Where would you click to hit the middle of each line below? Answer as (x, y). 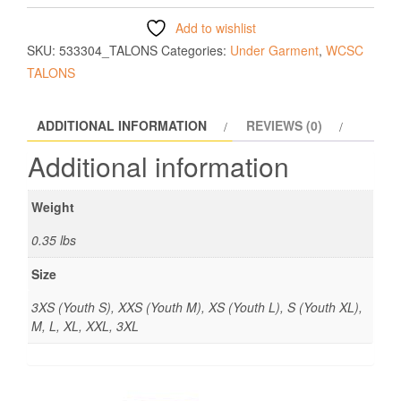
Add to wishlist (216, 28)
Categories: (196, 51)
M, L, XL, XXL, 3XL (85, 326)
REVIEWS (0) (284, 126)
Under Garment (274, 51)
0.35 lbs (54, 240)
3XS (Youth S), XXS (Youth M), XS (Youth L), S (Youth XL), (197, 307)
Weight (53, 207)
